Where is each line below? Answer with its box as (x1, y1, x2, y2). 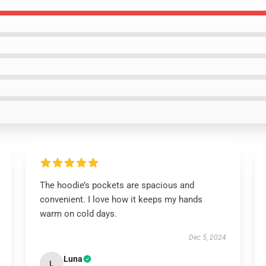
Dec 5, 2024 (189, 233, 227, 242)
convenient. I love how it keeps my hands (39, 194, 202, 205)
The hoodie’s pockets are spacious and (39, 180, 194, 191)
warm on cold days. (39, 208, 117, 219)
